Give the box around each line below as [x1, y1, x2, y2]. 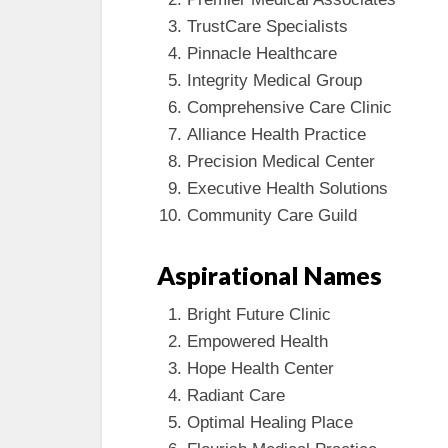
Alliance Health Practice [187, 124, 366, 144]
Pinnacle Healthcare [187, 43, 337, 63]
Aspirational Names [157, 259, 382, 290]
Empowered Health [187, 331, 328, 351]
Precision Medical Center [187, 151, 375, 171]
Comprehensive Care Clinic [187, 97, 392, 117]
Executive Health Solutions [187, 178, 388, 198]
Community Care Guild [187, 205, 357, 225]
